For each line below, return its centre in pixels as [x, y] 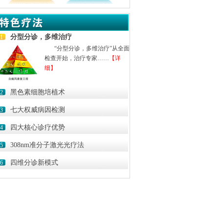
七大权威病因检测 [38, 110]
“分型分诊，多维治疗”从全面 [92, 48]
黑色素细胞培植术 [38, 92]
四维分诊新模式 [34, 163]
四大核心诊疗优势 [38, 127]
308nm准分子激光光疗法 [47, 145]
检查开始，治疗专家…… [77, 58]
